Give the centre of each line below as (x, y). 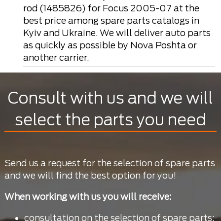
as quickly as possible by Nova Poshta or (110, 45)
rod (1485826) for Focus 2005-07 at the (111, 8)
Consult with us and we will (110, 98)
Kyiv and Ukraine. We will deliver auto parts (117, 33)
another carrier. (56, 57)
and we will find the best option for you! (90, 175)
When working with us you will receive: (88, 197)
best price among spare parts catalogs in (111, 20)
